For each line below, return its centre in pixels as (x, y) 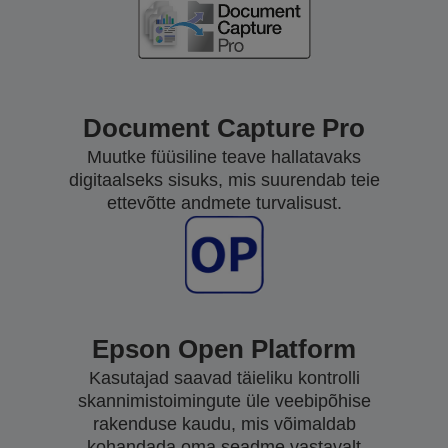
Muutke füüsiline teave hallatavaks (224, 156)
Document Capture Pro (224, 127)
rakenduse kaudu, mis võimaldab (224, 423)
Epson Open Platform (224, 348)
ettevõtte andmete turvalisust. (224, 202)
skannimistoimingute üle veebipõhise (224, 400)
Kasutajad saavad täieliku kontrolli (224, 377)
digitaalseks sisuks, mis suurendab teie (224, 179)
